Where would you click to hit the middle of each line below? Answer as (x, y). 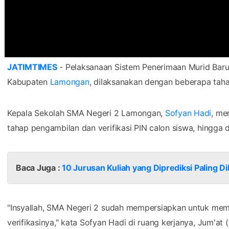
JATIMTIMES (32, 67)
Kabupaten (29, 82)
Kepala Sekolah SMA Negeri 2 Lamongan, (86, 113)
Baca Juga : (39, 167)
